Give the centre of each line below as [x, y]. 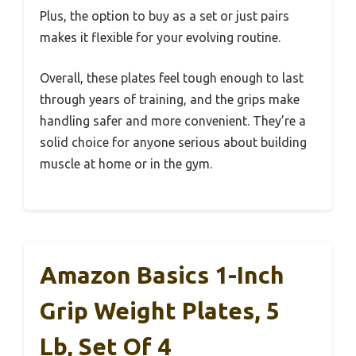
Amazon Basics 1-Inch [162, 275]
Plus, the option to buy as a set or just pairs [164, 16]
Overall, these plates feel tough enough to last [172, 78]
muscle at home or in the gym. [126, 164]
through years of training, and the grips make [170, 100]
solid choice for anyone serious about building [173, 143]
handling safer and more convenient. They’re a [173, 121]
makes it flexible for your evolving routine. [160, 38]
